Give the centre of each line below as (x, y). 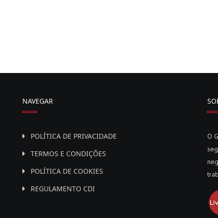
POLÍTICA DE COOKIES (67, 171)
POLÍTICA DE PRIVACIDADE (74, 136)
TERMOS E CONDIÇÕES (68, 153)
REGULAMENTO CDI (63, 188)
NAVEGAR (38, 101)
